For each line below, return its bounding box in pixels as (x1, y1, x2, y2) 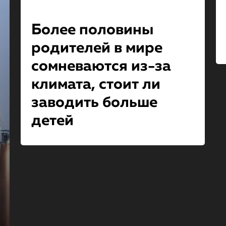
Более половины (31, 23, 153, 38)
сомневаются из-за (31, 59, 171, 74)
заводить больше (31, 95, 157, 110)
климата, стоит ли (31, 77, 160, 92)
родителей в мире (31, 41, 162, 56)
